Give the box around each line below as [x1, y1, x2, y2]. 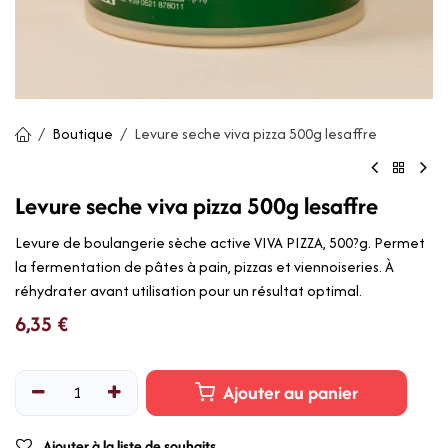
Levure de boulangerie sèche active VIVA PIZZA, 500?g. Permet [15, 232, 425, 254]
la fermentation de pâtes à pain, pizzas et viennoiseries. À [15, 256, 394, 278]
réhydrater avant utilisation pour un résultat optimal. [15, 280, 362, 302]
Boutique [52, 123, 113, 144]
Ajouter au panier [219, 379, 359, 407]
